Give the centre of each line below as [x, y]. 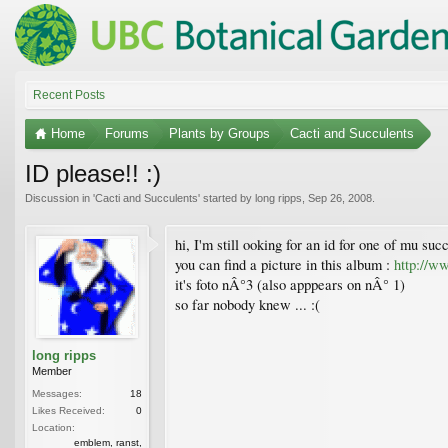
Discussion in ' [60, 197]
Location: [53, 427]
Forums [127, 133]
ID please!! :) [93, 173]
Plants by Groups [219, 133]
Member [52, 370]
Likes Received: [68, 410]
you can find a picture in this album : [284, 264]
